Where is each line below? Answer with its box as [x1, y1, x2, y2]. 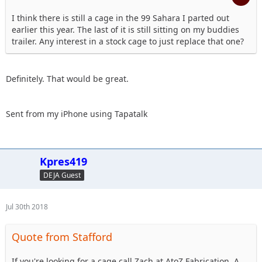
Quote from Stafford [12, 230, 112, 244]
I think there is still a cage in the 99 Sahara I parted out [12, 12, 229, 23]
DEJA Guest [43, 170, 81, 180]
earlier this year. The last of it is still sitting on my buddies [12, 24, 239, 35]
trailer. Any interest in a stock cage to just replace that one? [12, 36, 244, 47]
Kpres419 [40, 154, 87, 168]
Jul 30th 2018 [6, 202, 48, 212]
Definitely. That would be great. [6, 73, 129, 84]
